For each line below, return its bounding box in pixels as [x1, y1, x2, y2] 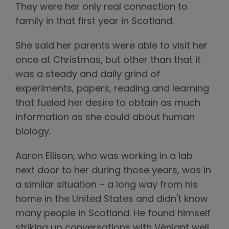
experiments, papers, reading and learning [15, 84, 209, 95]
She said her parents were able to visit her [15, 41, 208, 52]
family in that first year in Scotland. [15, 17, 174, 27]
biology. [15, 127, 51, 138]
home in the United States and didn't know [15, 195, 208, 205]
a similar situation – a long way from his [15, 180, 198, 191]
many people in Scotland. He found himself [15, 209, 211, 219]
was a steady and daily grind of [15, 70, 160, 80]
